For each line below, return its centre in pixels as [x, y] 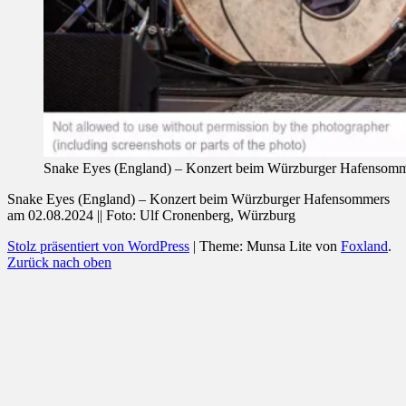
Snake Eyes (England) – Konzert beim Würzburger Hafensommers [198, 199]
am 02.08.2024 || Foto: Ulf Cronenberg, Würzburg [151, 216]
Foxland [364, 246]
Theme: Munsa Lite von [270, 246]
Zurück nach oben [59, 263]
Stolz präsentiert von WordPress [98, 246]
